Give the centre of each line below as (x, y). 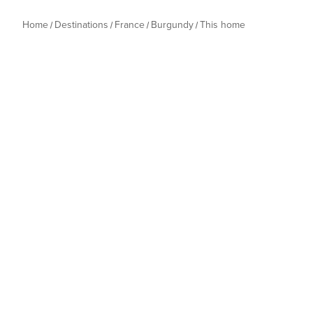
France (130, 25)
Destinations (81, 25)
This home (223, 25)
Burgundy (172, 25)
